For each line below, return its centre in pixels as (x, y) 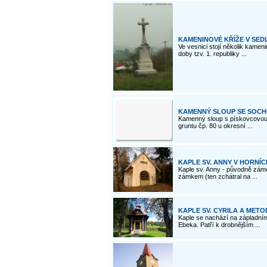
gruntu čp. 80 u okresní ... (215, 126)
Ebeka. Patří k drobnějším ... (219, 225)
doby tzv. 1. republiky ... (212, 54)
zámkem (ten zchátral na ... (218, 176)
